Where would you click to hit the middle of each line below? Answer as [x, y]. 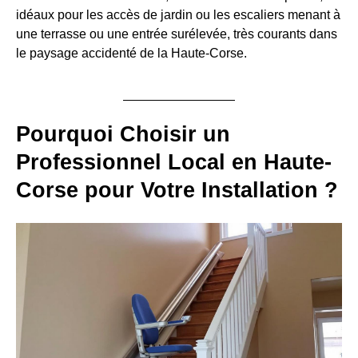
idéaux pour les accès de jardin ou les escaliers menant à [178, 15]
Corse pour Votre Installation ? [177, 191]
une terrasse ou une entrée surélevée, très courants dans [177, 34]
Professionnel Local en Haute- [174, 163]
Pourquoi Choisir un [123, 135]
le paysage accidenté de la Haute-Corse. [131, 54]
